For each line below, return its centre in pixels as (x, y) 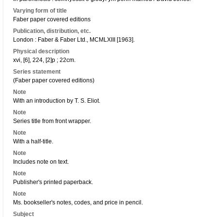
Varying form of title (40, 11)
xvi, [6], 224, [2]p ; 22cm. (44, 60)
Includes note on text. (41, 162)
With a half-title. (33, 141)
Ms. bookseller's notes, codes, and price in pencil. (78, 202)
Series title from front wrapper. (52, 121)
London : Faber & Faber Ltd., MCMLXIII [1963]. (74, 40)
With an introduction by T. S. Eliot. (57, 101)
